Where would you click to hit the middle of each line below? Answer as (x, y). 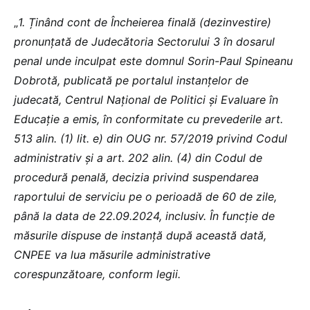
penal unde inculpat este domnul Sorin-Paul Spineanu (153, 61)
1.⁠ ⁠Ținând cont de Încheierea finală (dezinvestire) (145, 22)
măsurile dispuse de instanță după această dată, (140, 235)
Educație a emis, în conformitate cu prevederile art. (148, 119)
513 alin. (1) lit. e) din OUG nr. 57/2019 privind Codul (151, 138)
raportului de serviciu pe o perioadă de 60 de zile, (145, 196)
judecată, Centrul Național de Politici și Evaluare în (146, 99)
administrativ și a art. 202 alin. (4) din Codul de (138, 157)
